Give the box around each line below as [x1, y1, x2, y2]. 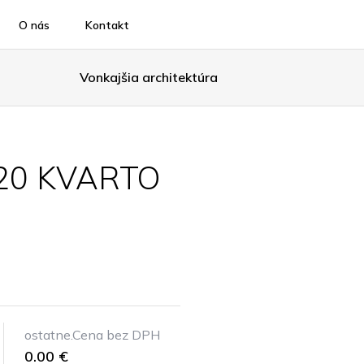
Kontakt [84, 17, 129, 32]
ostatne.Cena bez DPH [24, 327, 160, 343]
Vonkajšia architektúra [79, 69, 218, 85]
